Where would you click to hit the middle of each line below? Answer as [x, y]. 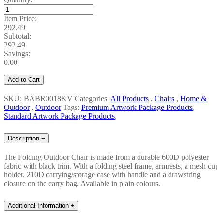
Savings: [17, 54]
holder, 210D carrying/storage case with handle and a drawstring [102, 174]
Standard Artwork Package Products [59, 116]
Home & [194, 99]
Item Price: [20, 19]
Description [23, 138]
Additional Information [38, 205]
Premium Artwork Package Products [137, 108]
